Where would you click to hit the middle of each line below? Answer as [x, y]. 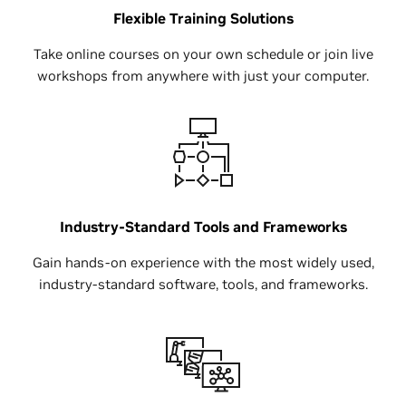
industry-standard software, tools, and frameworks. [203, 284]
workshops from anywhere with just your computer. [203, 75]
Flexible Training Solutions [203, 18]
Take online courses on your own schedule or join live [203, 53]
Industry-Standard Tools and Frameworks [203, 226]
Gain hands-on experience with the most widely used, [203, 262]
